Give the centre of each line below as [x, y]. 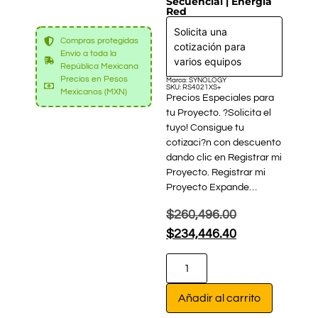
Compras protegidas [99, 40]
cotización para [210, 46]
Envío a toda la [88, 53]
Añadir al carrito [219, 298]
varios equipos [208, 61]
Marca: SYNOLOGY [196, 80]
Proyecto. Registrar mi [216, 172]
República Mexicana [99, 66]
